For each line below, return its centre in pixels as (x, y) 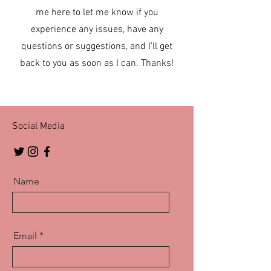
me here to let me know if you (97, 13)
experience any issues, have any (97, 30)
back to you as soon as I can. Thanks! (97, 64)
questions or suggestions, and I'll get (97, 47)
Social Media (38, 127)
